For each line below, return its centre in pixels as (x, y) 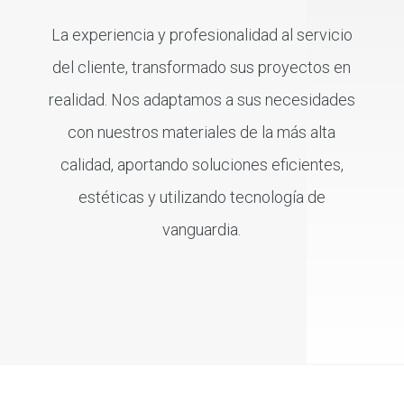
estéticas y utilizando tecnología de (202, 197)
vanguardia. (202, 230)
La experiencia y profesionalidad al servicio (202, 35)
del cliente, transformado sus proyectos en (202, 68)
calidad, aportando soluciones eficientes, (202, 165)
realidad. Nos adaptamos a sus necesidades (202, 100)
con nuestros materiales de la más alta (202, 133)
